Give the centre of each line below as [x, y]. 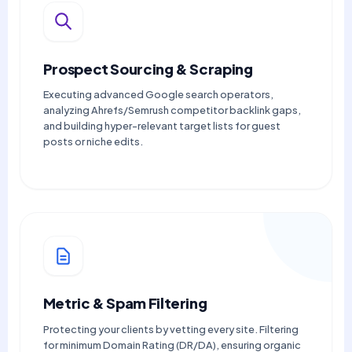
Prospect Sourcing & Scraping [148, 68]
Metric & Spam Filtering [125, 303]
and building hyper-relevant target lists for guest [161, 126]
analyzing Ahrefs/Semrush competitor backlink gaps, [172, 110]
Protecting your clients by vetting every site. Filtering [170, 330]
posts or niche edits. [93, 142]
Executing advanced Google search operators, [158, 95]
